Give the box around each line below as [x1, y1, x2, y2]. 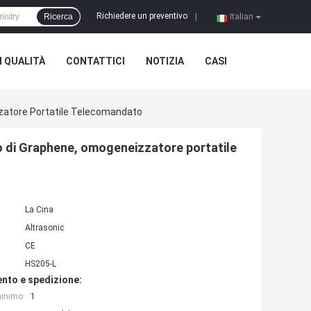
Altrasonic [25, 223, 64, 233]
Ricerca [44, 12, 73, 22]
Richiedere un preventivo [96, 11, 187, 22]
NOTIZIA [146, 56, 184, 67]
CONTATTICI [66, 56, 125, 67]
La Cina [25, 205, 53, 215]
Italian [230, 12, 253, 22]
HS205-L [25, 259, 56, 269]
